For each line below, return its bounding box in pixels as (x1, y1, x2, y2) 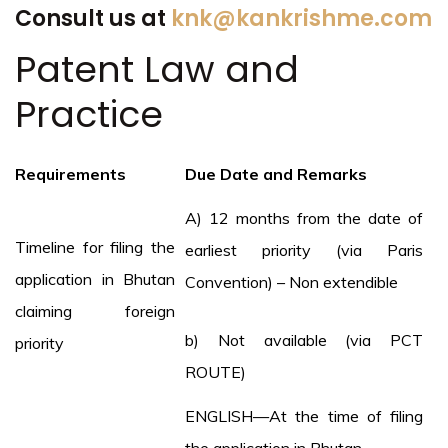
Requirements (15, 164, 126, 185)
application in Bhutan (15, 269, 175, 290)
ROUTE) (185, 362, 246, 383)
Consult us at (15, 3, 171, 35)
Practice (15, 89, 163, 141)
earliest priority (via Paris (185, 240, 423, 261)
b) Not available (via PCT (185, 330, 423, 351)
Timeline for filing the (15, 237, 175, 258)
